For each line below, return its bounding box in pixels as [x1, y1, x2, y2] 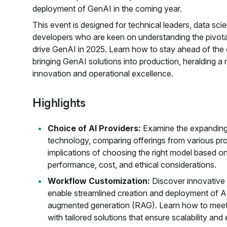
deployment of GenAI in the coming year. [32, 4, 182, 14]
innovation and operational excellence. [32, 68, 173, 79]
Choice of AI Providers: [48, 123, 141, 133]
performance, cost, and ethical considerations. [48, 160, 216, 170]
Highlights [32, 95, 86, 110]
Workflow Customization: [48, 176, 150, 186]
